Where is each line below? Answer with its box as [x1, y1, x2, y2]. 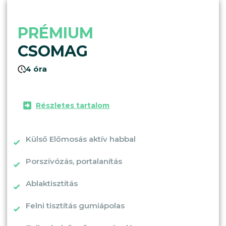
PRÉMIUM [18, 23, 97, 42]
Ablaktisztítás [26, 178, 78, 188]
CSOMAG [18, 41, 88, 61]
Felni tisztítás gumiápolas [26, 200, 125, 210]
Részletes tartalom [36, 100, 109, 110]
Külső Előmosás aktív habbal [26, 134, 136, 144]
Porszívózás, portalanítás [26, 156, 122, 166]
